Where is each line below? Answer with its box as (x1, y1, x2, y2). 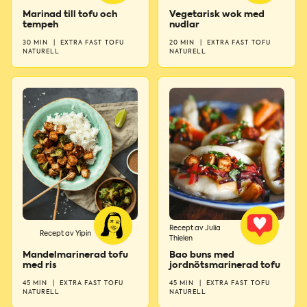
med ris (23, 261, 57, 271)
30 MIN (23, 40, 51, 47)
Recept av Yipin (40, 230, 91, 237)
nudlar (169, 21, 199, 30)
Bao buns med (169, 251, 234, 260)
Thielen (169, 235, 193, 243)
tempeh (23, 21, 58, 30)
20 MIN (169, 40, 197, 47)
